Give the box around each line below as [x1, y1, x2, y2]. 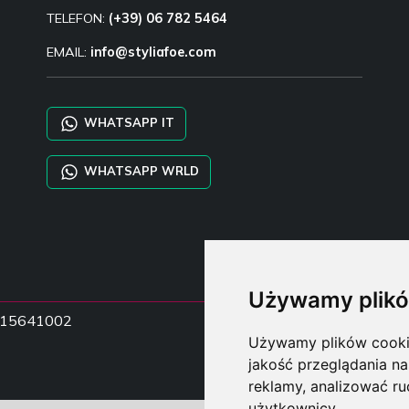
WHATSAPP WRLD [79, 163, 199, 178]
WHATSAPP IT [79, 114, 174, 130]
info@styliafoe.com [89, 43, 216, 60]
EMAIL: [46, 43, 90, 60]
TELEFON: [46, 9, 109, 26]
